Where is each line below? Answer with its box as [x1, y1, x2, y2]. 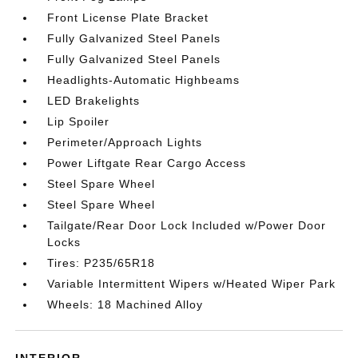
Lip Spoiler [47, 114, 110, 128]
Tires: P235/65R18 [47, 256, 156, 269]
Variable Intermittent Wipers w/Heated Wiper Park [47, 276, 336, 290]
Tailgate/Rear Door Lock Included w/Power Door [47, 218, 327, 232]
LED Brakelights [47, 93, 141, 107]
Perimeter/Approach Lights [47, 135, 203, 149]
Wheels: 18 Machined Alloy [47, 297, 204, 311]
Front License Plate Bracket [47, 10, 209, 24]
